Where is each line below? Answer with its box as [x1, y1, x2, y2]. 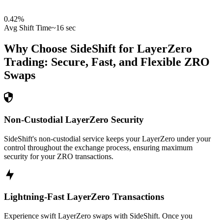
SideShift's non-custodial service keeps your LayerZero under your [4, 134, 211, 143]
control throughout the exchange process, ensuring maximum [4, 143, 192, 152]
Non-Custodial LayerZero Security [4, 114, 144, 125]
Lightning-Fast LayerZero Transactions [4, 192, 164, 202]
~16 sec [52, 24, 76, 32]
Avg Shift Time [4, 24, 52, 32]
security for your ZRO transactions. [4, 152, 113, 161]
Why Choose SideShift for [4, 42, 137, 55]
